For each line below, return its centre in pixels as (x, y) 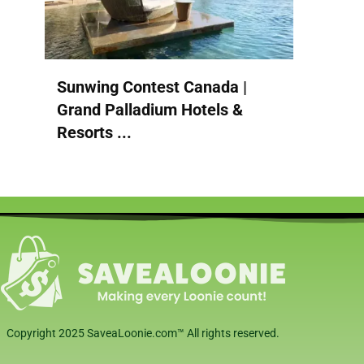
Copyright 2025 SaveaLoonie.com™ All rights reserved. (143, 333)
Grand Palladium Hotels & (150, 109)
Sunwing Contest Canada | (152, 87)
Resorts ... (94, 132)
